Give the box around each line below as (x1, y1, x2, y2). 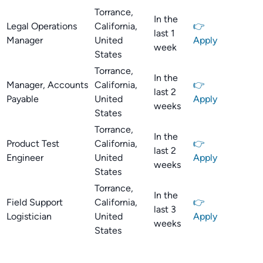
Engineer (6, 152, 43, 163)
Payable (6, 93, 39, 104)
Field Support (6, 197, 63, 208)
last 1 (154, 28, 175, 39)
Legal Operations (6, 21, 77, 32)
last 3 (154, 204, 176, 215)
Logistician (6, 211, 52, 222)
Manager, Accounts (6, 79, 88, 90)
